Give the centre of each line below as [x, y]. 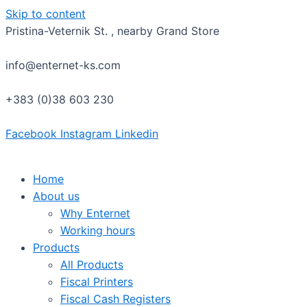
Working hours [98, 230]
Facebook [31, 134]
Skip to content [46, 14]
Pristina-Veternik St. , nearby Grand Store [112, 31]
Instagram [86, 134]
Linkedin [137, 134]
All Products [92, 265]
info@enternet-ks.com [63, 65]
